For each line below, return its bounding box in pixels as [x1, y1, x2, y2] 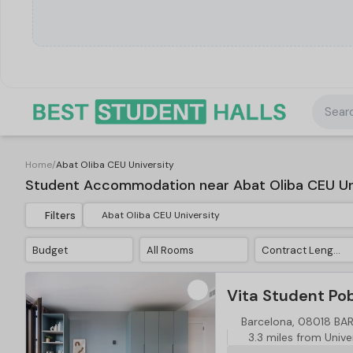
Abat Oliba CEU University [56, 158, 174, 171]
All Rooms [147, 243, 195, 257]
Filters [45, 208, 76, 222]
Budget [32, 243, 68, 257]
